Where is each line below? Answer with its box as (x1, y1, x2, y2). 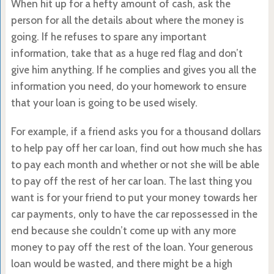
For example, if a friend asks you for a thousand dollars (10, 125, 261, 138)
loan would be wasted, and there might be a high (10, 257, 232, 270)
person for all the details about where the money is (10, 13, 244, 26)
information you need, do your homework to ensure (10, 80, 246, 92)
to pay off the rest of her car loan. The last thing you (10, 174, 252, 187)
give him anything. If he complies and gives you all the (10, 63, 256, 76)
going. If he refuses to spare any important (10, 30, 207, 43)
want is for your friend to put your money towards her (10, 191, 257, 204)
